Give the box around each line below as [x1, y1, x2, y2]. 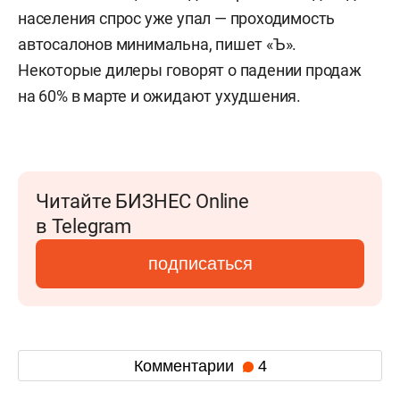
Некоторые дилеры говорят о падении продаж [18, 61, 362, 79]
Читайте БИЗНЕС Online [36, 190, 249, 212]
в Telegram [36, 215, 131, 237]
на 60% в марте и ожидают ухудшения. [18, 87, 301, 105]
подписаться [147, 254, 253, 273]
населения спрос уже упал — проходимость [18, 9, 336, 28]
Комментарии [133, 356, 238, 375]
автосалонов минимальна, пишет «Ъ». [18, 35, 297, 54]
